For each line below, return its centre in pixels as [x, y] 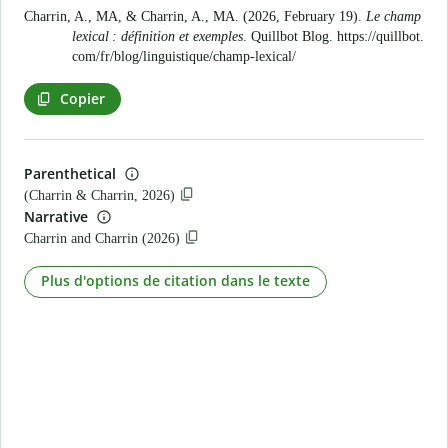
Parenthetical [70, 173]
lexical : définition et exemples [157, 36]
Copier [82, 98]
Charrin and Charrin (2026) [102, 238]
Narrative [56, 216]
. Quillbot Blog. [290, 36]
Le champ [393, 16]
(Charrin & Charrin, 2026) [99, 195]
